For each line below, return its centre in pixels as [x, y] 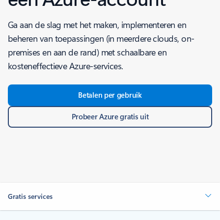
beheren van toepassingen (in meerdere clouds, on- [101, 38]
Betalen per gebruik [110, 95]
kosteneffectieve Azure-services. [66, 66]
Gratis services [30, 196]
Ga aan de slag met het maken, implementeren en [97, 25]
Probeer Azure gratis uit [110, 116]
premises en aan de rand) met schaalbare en [87, 52]
